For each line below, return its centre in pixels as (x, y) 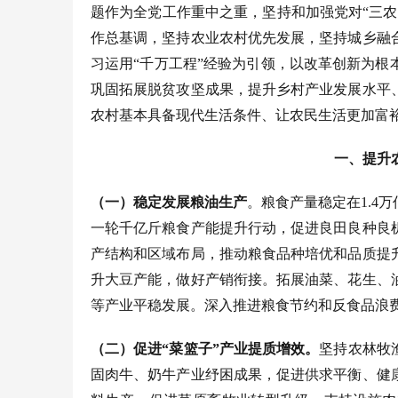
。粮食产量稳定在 (304, 202)
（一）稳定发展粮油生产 (169, 202)
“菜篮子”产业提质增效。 (241, 348)
